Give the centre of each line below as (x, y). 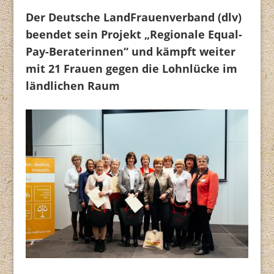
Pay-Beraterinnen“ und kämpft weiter (131, 52)
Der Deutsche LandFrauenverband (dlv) (134, 17)
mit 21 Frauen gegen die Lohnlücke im (132, 69)
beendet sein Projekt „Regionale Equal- (134, 35)
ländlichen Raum (73, 86)
